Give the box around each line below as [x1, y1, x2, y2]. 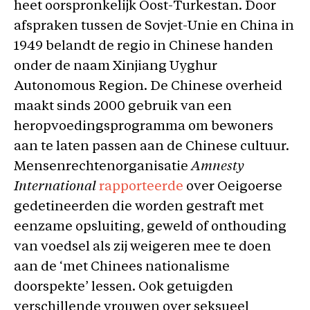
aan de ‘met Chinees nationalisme [14, 260, 230, 274]
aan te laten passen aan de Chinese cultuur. [14, 140, 289, 154]
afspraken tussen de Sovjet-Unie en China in [14, 19, 294, 33]
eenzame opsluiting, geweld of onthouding [14, 220, 286, 234]
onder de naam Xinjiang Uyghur [14, 60, 217, 73]
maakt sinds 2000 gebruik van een [14, 100, 232, 113]
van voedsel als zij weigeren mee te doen [14, 240, 271, 254]
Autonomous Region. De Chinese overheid [14, 80, 282, 93]
